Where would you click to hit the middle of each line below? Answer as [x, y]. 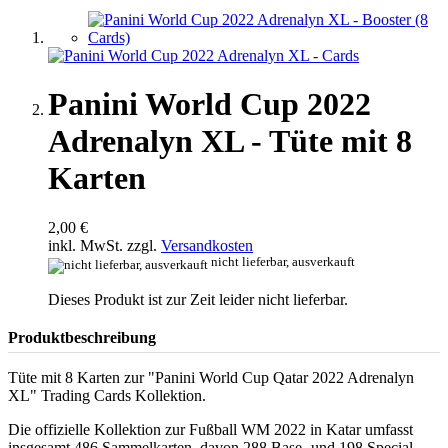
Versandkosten [207, 245]
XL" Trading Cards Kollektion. [107, 395]
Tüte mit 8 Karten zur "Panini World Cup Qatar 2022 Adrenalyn [211, 377]
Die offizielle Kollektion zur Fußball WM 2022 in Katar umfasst [210, 429]
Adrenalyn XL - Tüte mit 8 [230, 141]
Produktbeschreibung [82, 337]
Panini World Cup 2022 [209, 104]
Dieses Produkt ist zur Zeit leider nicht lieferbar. [198, 299]
